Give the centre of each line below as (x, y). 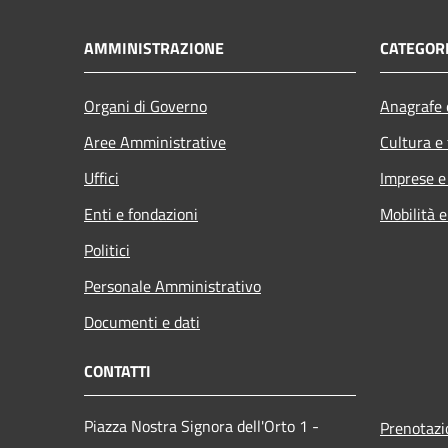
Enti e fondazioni (141, 213)
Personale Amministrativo (172, 285)
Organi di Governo (145, 105)
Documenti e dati (142, 321)
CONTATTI (117, 370)
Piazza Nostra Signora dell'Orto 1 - (201, 425)
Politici (107, 249)
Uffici (101, 177)
